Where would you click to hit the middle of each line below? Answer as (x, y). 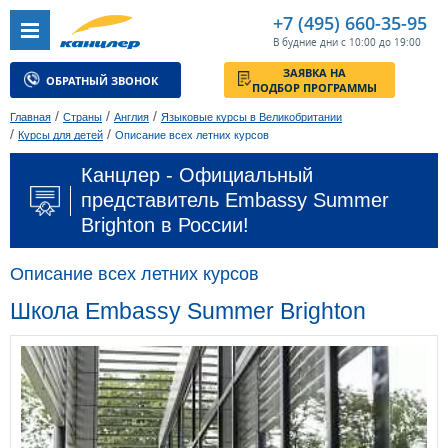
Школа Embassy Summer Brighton (188, 311)
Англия (131, 117)
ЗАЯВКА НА (348, 80)
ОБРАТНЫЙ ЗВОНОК (113, 89)
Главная (30, 117)
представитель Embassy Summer (235, 200)
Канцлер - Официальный (197, 175)
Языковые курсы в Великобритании (251, 117)
